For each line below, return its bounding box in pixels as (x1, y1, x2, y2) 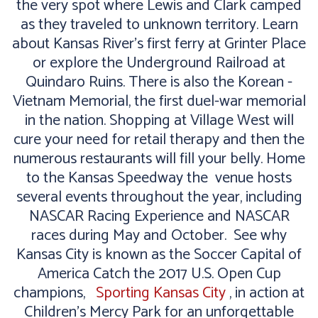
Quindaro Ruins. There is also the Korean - (26, 69, 292, 95)
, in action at (226, 280, 305, 306)
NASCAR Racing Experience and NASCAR (28, 203, 290, 229)
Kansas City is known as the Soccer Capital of (16, 241, 302, 268)
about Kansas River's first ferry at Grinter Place (12, 31, 306, 57)
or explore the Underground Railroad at (33, 50, 285, 76)
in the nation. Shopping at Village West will (24, 107, 294, 133)
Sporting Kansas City (96, 280, 226, 306)
